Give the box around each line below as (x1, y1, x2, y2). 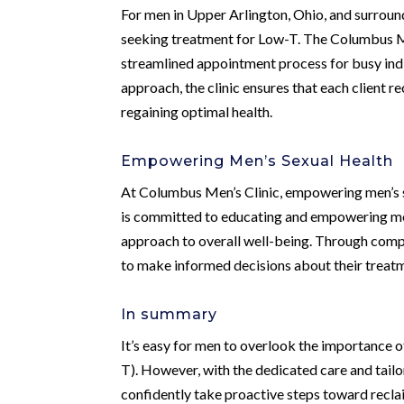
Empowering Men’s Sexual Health (121, 151, 394, 170)
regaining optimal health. (121, 102, 273, 120)
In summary (121, 305, 218, 323)
